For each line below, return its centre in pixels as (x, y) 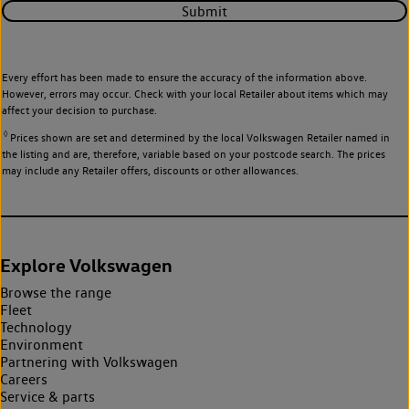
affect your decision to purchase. (79, 110)
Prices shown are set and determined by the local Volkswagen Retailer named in (199, 138)
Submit (204, 11)
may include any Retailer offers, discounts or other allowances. (150, 171)
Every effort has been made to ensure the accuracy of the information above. (184, 78)
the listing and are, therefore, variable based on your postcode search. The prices (194, 154)
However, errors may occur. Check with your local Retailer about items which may (195, 94)
